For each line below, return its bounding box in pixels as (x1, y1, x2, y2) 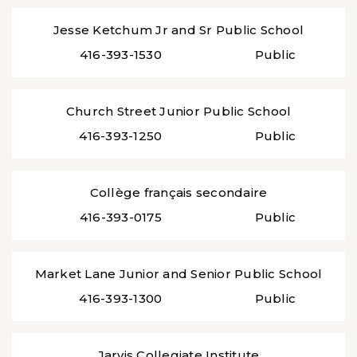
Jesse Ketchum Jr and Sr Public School (53, 22, 304, 38)
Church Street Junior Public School (65, 104, 292, 120)
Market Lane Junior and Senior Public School (34, 266, 323, 282)
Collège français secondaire (89, 185, 268, 201)
